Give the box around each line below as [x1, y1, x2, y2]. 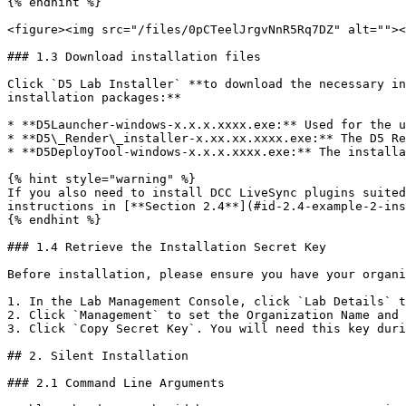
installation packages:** [7, 91, 181, 104]
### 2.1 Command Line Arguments [7, 376, 225, 390]
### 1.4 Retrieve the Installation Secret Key [7, 240, 326, 254]
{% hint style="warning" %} [7, 172, 196, 186]
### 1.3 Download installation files [7, 50, 261, 63]
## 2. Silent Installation [7, 349, 188, 362]
